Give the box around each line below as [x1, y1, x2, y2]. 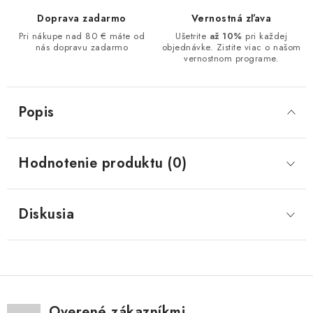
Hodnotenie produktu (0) [18, 153, 187, 173]
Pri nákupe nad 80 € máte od [18, 29, 145, 43]
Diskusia [18, 204, 74, 224]
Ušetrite [175, 29, 210, 43]
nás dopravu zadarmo [35, 41, 129, 54]
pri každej [242, 29, 287, 43]
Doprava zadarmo [37, 11, 126, 25]
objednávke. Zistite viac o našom [161, 41, 301, 54]
